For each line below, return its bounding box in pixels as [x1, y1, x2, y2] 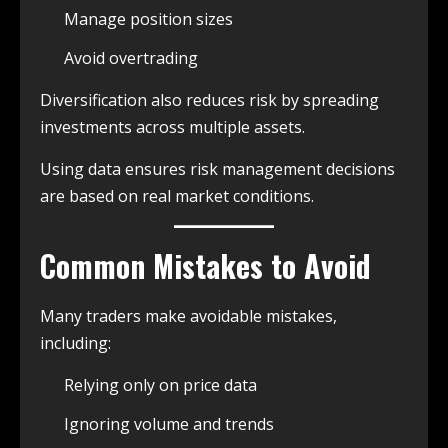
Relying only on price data [64, 374, 257, 397]
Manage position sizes [64, 8, 233, 31]
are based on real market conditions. [40, 185, 314, 208]
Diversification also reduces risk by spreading [40, 89, 379, 112]
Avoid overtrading [64, 47, 198, 70]
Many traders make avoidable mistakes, [40, 305, 337, 328]
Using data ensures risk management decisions [40, 158, 395, 181]
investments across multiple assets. [40, 116, 305, 139]
